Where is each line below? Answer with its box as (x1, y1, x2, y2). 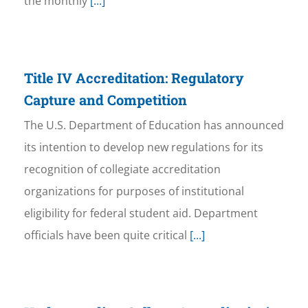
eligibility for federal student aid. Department (23, 206, 258, 221)
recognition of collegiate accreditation (23, 162, 221, 177)
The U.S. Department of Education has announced (23, 118, 284, 133)
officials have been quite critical (23, 228, 187, 243)
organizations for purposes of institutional (23, 184, 244, 199)
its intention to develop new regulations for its (23, 140, 263, 155)
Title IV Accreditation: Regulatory (23, 69, 244, 87)
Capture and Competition (23, 91, 187, 109)
